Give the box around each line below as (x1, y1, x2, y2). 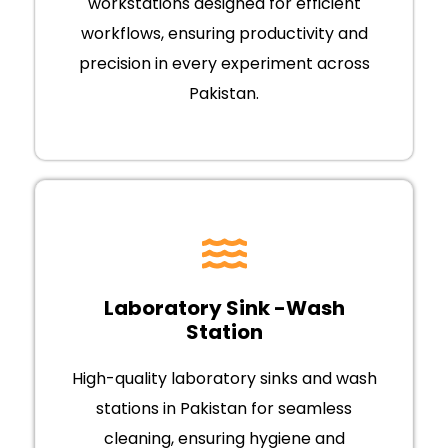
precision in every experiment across (78, 52, 370, 76)
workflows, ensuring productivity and (80, 22, 368, 46)
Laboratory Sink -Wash (103, 294, 345, 323)
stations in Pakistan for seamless (96, 397, 352, 421)
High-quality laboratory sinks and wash (71, 367, 377, 391)
